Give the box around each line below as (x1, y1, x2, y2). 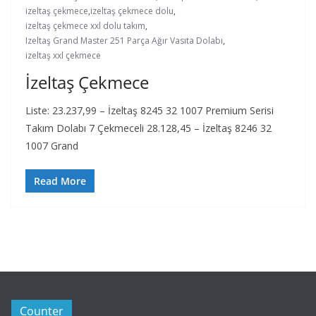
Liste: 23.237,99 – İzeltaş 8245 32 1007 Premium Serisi (25, 104, 274, 117)
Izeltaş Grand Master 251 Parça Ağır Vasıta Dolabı (25, 35, 223, 47)
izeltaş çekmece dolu (90, 5, 174, 17)
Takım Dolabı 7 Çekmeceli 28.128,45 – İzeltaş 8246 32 (25, 121, 272, 135)
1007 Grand (25, 139, 78, 152)
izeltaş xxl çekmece (25, 49, 101, 61)
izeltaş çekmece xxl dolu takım (25, 20, 145, 32)
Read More (34, 174, 86, 188)
